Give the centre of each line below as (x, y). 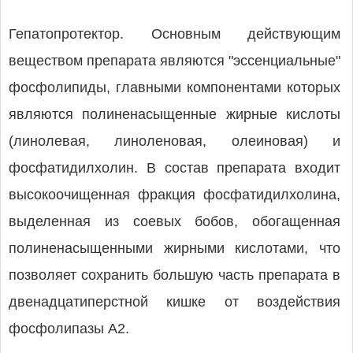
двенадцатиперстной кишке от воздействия (175, 302)
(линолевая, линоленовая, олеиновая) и (175, 141)
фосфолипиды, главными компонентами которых (175, 87)
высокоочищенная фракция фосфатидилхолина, (175, 195)
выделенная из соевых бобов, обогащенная (175, 221)
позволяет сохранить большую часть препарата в (175, 275)
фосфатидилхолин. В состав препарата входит (175, 168)
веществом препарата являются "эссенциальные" (175, 61)
